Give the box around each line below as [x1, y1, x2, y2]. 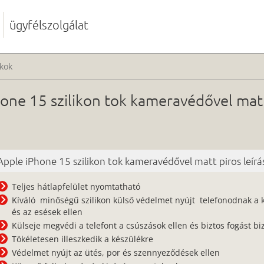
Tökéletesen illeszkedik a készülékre [12, 233, 154, 245]
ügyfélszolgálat [9, 18, 88, 32]
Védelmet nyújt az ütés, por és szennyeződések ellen [12, 247, 220, 258]
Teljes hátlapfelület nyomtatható [12, 181, 141, 192]
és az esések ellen [12, 206, 83, 217]
